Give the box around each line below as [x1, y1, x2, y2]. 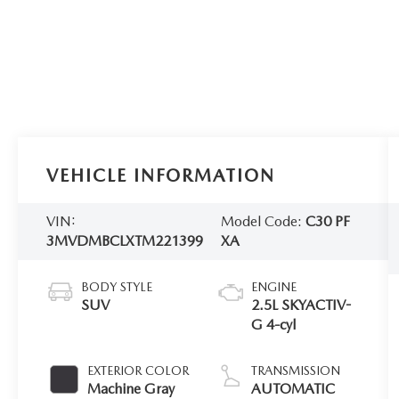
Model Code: [220, 212, 305, 230]
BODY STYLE [81, 279, 153, 294]
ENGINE [251, 279, 297, 294]
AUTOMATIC [251, 379, 336, 397]
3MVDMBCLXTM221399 [46, 232, 204, 249]
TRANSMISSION [251, 362, 341, 378]
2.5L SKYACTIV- [251, 296, 352, 313]
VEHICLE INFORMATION [46, 164, 276, 186]
